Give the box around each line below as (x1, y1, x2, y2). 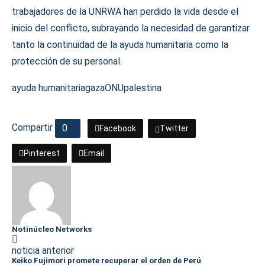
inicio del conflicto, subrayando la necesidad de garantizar (12, 22, 250, 34)
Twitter (160, 123, 189, 133)
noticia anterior (12, 244, 74, 256)
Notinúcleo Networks (12, 224, 92, 234)
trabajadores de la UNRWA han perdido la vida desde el (12, 5, 238, 17)
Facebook (99, 123, 136, 133)
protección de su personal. (12, 55, 122, 67)
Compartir (12, 121, 53, 133)
